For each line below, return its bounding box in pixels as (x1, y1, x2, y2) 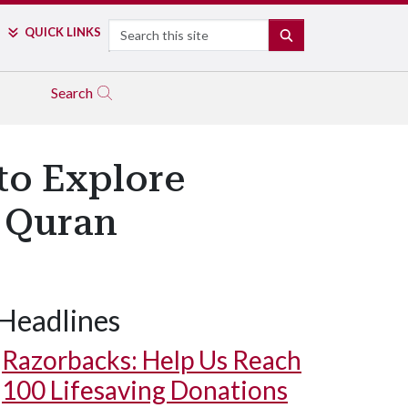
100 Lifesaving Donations (2, 374, 288, 405)
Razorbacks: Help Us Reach (2, 344, 301, 375)
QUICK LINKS (24, 25, 101, 39)
